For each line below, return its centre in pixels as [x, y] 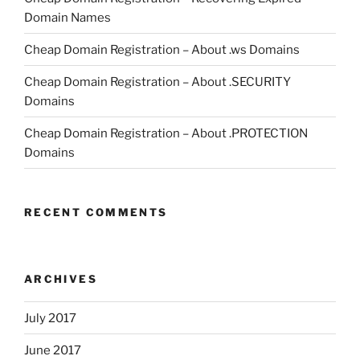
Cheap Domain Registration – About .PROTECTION [166, 133]
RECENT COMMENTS [96, 213]
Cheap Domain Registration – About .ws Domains [162, 49]
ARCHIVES [61, 278]
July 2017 [50, 318]
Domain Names [67, 17]
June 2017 [53, 350]
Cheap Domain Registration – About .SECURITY [157, 82]
